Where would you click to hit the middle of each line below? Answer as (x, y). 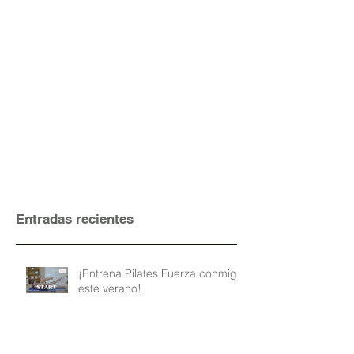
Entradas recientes (75, 219)
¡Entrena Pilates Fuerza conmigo (161, 274)
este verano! (110, 289)
